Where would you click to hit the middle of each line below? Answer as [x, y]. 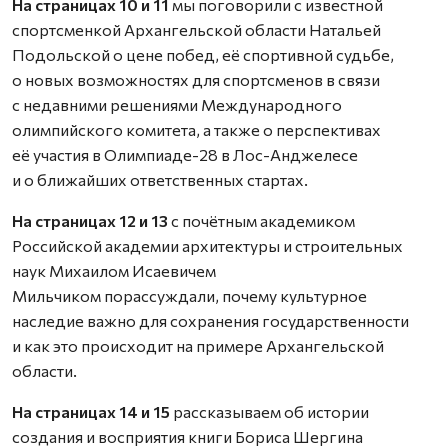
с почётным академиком [261, 220]
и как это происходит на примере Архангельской [198, 345]
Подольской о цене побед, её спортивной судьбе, [203, 54]
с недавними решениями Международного [177, 104]
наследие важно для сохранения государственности [210, 320]
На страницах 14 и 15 [92, 411]
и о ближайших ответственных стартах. [160, 179]
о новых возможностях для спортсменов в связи [196, 79]
